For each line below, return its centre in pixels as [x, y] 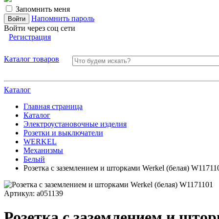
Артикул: [20, 193]
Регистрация [30, 37]
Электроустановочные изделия [75, 124]
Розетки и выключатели [63, 133]
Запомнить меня [43, 9]
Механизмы [43, 150]
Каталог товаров [32, 59]
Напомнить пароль [63, 18]
